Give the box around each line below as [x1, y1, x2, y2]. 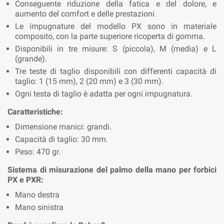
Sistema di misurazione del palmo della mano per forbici [7, 164, 216, 174]
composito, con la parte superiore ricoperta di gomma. [15, 31, 205, 41]
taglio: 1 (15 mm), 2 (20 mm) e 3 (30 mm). [15, 76, 163, 86]
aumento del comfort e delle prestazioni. [15, 8, 156, 18]
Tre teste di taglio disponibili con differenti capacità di [15, 66, 216, 76]
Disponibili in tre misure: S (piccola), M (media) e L [15, 43, 216, 53]
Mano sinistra [15, 202, 63, 212]
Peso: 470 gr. [15, 146, 60, 156]
